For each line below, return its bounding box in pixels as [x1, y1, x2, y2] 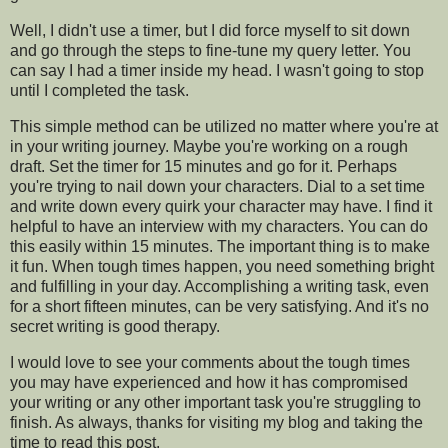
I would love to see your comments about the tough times [10, 353, 410, 371]
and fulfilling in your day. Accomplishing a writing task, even [10, 278, 429, 296]
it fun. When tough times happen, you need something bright [10, 258, 434, 276]
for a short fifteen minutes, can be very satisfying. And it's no [10, 298, 429, 316]
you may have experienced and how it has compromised [10, 373, 408, 391]
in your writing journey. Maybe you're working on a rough [10, 138, 408, 156]
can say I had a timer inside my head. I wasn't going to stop [10, 62, 424, 80]
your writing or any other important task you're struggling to [10, 393, 421, 411]
